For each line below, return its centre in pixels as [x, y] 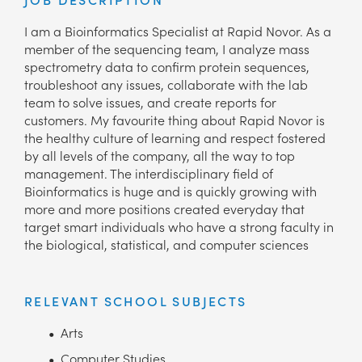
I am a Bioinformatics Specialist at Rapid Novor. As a [178, 31]
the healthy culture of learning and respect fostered [175, 138]
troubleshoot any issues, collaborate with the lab [166, 84]
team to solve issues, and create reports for [150, 102]
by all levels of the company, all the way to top [160, 156]
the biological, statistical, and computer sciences [166, 244]
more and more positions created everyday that [164, 209]
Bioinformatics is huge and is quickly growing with [170, 191]
